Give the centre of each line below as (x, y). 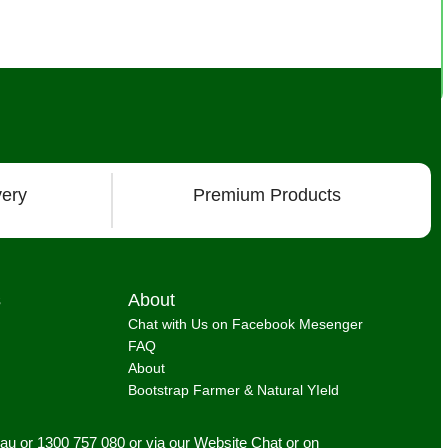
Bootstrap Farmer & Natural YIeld (234, 390)
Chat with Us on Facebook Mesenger (246, 324)
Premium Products (266, 195)
